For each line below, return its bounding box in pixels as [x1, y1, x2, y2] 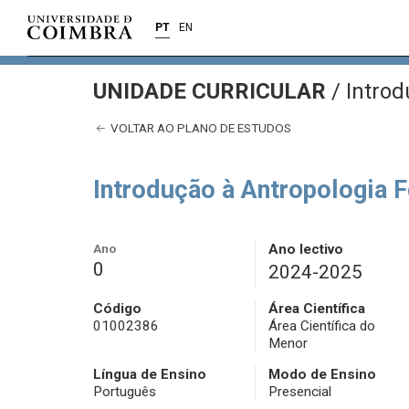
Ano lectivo [267, 241, 343, 258]
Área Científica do [267, 318, 375, 335]
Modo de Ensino [267, 366, 376, 383]
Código [93, 300, 142, 318]
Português [93, 383, 156, 401]
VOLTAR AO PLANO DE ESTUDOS [108, 121, 291, 135]
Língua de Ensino [93, 366, 206, 383]
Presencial [267, 383, 331, 401]
